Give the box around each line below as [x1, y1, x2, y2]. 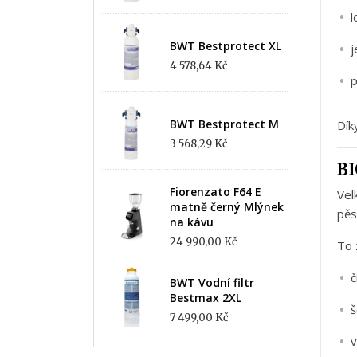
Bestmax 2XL [170, 289, 241, 305]
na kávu [170, 214, 214, 229]
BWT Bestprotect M [170, 116, 279, 131]
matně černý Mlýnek [170, 199, 284, 214]
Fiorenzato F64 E [170, 184, 261, 199]
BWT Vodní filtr [170, 274, 254, 290]
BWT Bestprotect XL [170, 38, 281, 53]
